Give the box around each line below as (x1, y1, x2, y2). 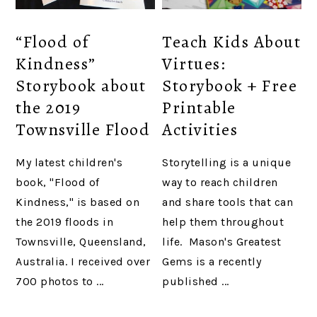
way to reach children (162, 175, 278, 189)
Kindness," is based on (16, 195, 140, 209)
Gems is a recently (162, 254, 262, 268)
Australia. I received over (16, 254, 151, 268)
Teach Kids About (162, 30, 301, 53)
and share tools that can (162, 195, 294, 209)
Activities (162, 117, 238, 141)
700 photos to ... (16, 274, 104, 288)
